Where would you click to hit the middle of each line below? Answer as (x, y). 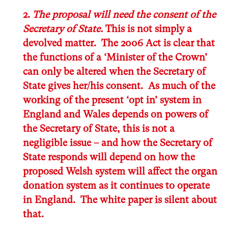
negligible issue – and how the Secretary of (118, 143)
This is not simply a (147, 29)
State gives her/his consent (82, 86)
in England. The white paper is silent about (120, 200)
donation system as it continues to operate (116, 186)
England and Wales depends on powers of (116, 115)
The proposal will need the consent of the (123, 15)
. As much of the (178, 86)
